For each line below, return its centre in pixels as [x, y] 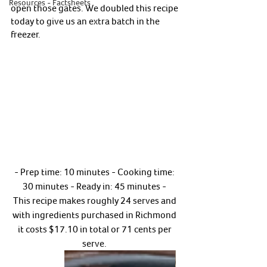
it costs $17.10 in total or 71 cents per [95, 229]
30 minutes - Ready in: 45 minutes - [95, 186]
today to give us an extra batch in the [86, 21]
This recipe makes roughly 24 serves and [95, 200]
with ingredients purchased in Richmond [95, 214]
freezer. [27, 34]
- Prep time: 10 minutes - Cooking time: [95, 171]
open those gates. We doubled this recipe [95, 8]
